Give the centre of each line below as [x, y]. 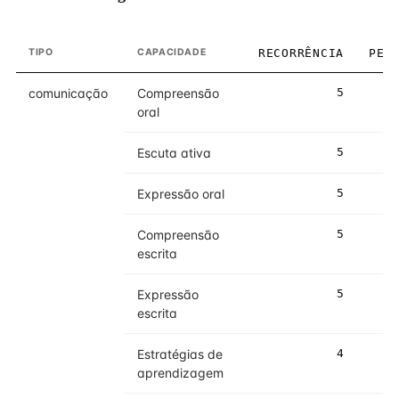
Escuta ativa [174, 153]
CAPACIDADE [172, 52]
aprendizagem [180, 373]
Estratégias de [180, 354]
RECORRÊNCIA [301, 53]
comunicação [68, 93]
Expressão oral [181, 194]
